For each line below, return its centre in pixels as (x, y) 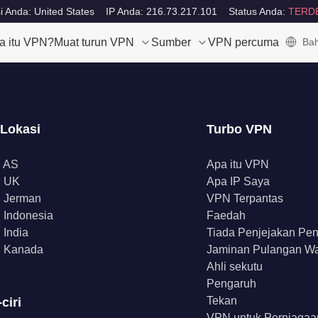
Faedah (226, 215)
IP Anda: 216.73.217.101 (161, 11)
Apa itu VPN (238, 164)
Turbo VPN (240, 129)
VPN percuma (243, 42)
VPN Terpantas (245, 198)
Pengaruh (232, 284)
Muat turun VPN (94, 42)
